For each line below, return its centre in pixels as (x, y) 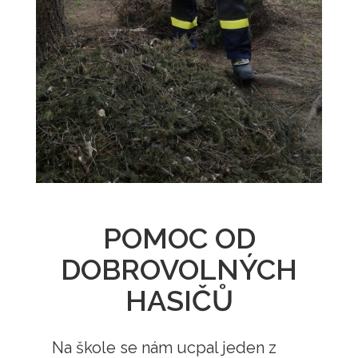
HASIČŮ (179, 301)
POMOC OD (179, 239)
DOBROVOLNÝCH (179, 270)
